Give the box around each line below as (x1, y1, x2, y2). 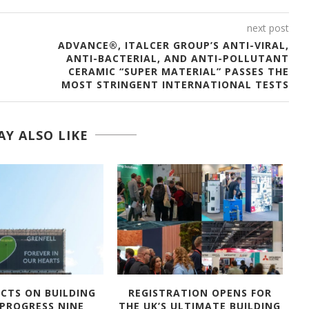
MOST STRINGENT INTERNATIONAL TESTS (61, 77, 289, 91)
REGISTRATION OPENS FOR (128, 286, 272, 299)
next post (246, 21, 289, 34)
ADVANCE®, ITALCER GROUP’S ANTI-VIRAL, (57, 38, 289, 52)
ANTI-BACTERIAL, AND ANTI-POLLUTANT (66, 51, 289, 65)
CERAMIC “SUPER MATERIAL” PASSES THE (68, 64, 289, 78)
